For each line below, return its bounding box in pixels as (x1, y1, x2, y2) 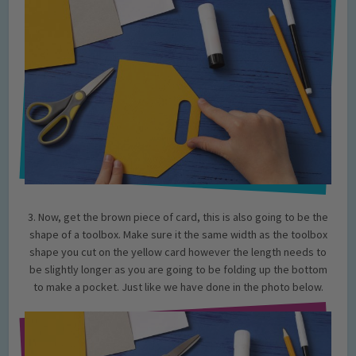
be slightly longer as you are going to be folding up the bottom (29, 262, 327, 277)
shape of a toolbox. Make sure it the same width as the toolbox (29, 227, 327, 242)
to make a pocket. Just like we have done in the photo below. (33, 280, 323, 295)
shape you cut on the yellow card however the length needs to (29, 245, 327, 260)
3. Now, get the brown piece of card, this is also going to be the (28, 210, 328, 225)
